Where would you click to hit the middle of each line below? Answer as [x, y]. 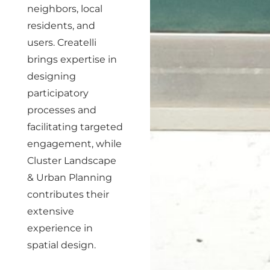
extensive [51, 211]
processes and [62, 110]
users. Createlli [62, 42]
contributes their [68, 194]
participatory [58, 93]
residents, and [61, 26]
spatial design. [61, 245]
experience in [60, 228]
